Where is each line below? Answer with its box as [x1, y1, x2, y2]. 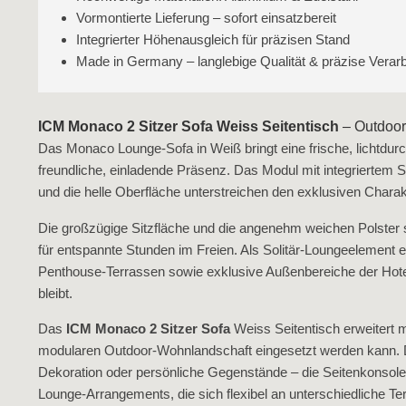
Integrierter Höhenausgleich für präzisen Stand [76, 32, 350, 47]
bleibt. [38, 285, 72, 301]
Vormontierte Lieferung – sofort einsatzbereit [76, 10, 336, 25]
